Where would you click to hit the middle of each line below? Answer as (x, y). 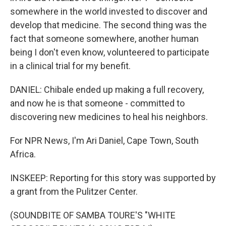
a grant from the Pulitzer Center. (74, 191)
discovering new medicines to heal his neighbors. (109, 117)
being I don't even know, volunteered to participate (110, 52)
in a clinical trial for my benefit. (70, 66)
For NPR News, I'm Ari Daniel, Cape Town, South (104, 140)
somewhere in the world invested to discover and (109, 11)
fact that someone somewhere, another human (104, 39)
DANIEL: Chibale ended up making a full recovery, (107, 90)
